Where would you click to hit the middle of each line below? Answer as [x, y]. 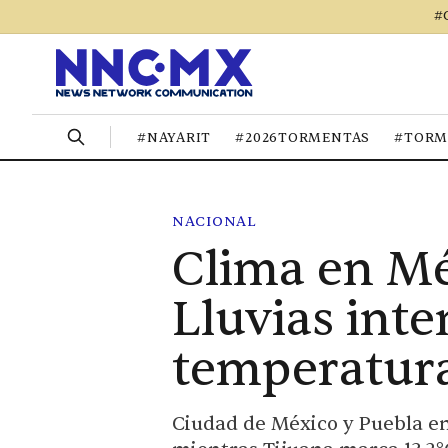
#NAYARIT [174, 137]
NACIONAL [214, 221]
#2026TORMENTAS [303, 137]
